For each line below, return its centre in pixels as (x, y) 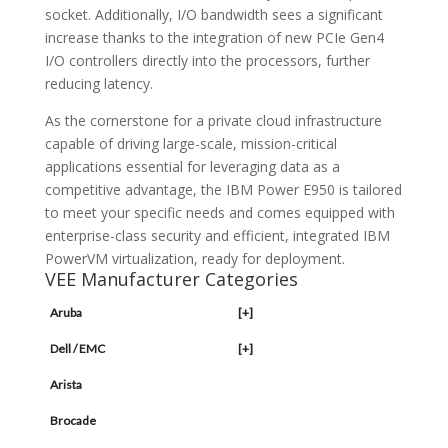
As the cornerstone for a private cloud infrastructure (213, 121)
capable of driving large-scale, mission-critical (190, 144)
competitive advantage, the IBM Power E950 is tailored (223, 190)
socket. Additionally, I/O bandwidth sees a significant (213, 15)
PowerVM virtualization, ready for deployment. (194, 259)
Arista (65, 385)
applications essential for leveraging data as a (192, 167)
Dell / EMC (77, 349)
